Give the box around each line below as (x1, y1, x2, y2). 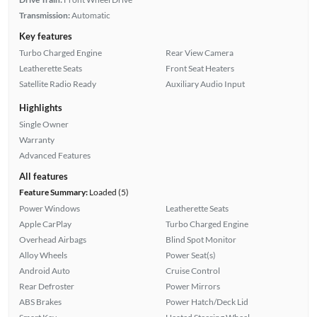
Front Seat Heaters (166, 62, 234, 74)
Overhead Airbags (18, 234, 86, 245)
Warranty (18, 134, 54, 145)
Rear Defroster (18, 280, 74, 292)
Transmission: (18, 9, 70, 21)
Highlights (18, 101, 62, 113)
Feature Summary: (18, 186, 88, 197)
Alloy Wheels (18, 249, 67, 260)
